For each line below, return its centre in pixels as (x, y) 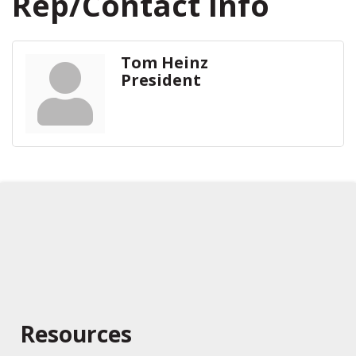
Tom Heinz (164, 62)
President (161, 79)
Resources (76, 333)
